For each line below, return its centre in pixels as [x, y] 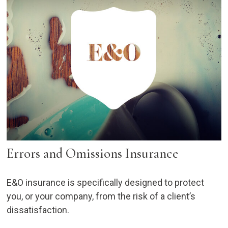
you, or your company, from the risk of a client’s [101, 196]
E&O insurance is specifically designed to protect [106, 183]
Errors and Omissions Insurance [93, 154]
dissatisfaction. [38, 210]
